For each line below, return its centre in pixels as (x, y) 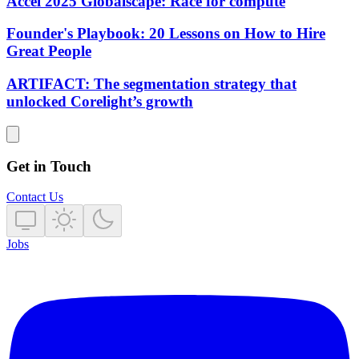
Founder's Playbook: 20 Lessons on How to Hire (166, 34)
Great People (49, 51)
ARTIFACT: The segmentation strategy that (151, 84)
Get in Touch (49, 166)
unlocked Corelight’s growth (100, 102)
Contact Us (35, 197)
